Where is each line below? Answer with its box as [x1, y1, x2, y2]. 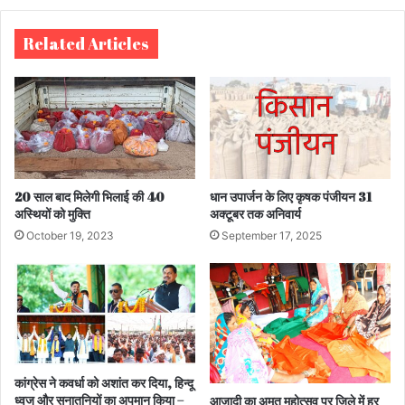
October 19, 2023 [26, 228, 114, 242]
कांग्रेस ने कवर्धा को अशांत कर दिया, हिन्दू [14, 373, 193, 391]
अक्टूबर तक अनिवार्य [210, 204, 301, 222]
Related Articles [24, 33, 149, 54]
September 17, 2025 [221, 228, 322, 242]
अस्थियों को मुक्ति [14, 204, 90, 222]
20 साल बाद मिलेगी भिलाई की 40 [14, 187, 165, 205]
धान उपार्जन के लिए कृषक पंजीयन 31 [210, 187, 372, 205]
